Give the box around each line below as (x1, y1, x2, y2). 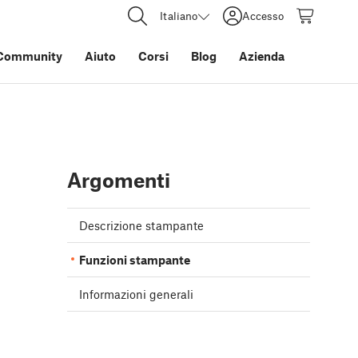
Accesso (242, 9, 284, 22)
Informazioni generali (79, 287, 193, 302)
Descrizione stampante (79, 218, 204, 233)
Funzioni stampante (79, 253, 190, 268)
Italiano (160, 9, 197, 22)
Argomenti (67, 168, 170, 193)
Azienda (239, 49, 284, 63)
